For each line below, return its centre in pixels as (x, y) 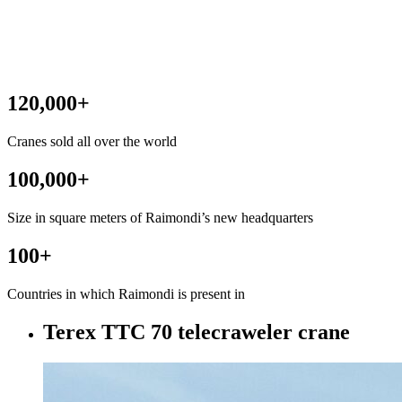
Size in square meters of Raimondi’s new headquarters (160, 217)
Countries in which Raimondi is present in (126, 293)
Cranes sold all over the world (92, 142)
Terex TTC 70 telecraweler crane (197, 332)
